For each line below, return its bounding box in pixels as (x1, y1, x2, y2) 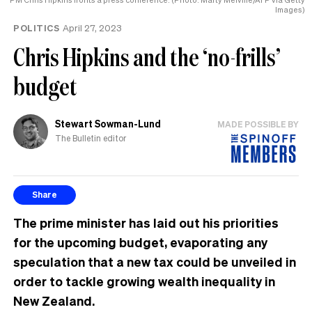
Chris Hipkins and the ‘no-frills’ (13, 40, 281, 73)
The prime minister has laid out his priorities (13, 214, 279, 231)
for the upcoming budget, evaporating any (13, 233, 267, 250)
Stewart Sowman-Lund (55, 117, 161, 130)
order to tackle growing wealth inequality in (13, 272, 275, 289)
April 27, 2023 (63, 21, 122, 33)
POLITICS (13, 21, 59, 33)
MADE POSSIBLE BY (217, 118, 299, 130)
